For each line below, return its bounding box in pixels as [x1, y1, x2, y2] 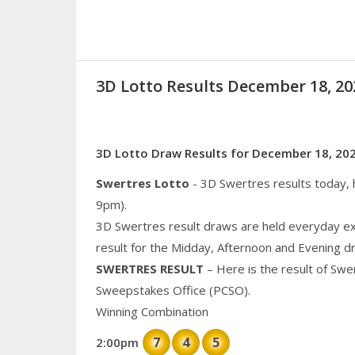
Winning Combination [95, 303, 208, 320]
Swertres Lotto [95, 175, 189, 192]
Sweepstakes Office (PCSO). [95, 282, 250, 299]
